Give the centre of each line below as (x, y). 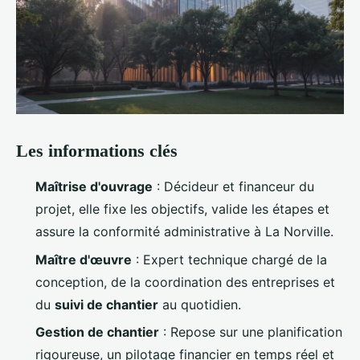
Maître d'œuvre (84, 259)
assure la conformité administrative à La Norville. (184, 232)
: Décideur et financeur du (233, 187)
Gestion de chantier (97, 332)
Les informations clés (97, 151)
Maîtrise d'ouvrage (94, 187)
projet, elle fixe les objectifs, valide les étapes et (182, 209)
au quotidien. (200, 304)
